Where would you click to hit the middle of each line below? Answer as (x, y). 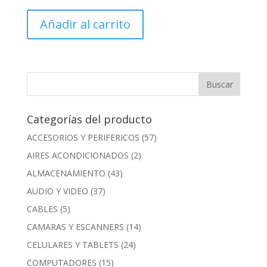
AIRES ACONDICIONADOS (77, 156)
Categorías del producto (89, 119)
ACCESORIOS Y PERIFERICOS (83, 138)
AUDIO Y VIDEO (57, 191)
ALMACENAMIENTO (66, 173)
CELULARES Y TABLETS (72, 245)
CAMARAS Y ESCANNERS (75, 227)
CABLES (42, 209)
